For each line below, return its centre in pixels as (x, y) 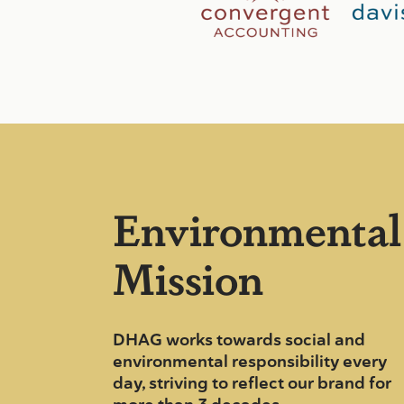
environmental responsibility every (249, 361)
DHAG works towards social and (239, 340)
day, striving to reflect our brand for (252, 383)
